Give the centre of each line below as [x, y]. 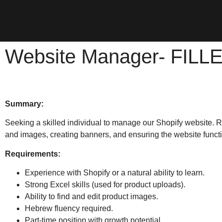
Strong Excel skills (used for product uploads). [105, 185]
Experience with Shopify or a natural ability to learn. [115, 173]
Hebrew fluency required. [69, 209]
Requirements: [33, 154]
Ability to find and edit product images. [91, 197]
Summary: [24, 104]
